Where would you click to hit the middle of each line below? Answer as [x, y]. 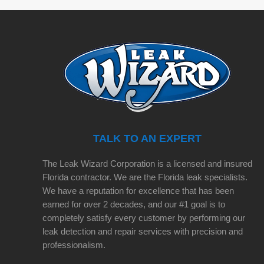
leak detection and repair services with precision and [143, 231]
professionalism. [74, 245]
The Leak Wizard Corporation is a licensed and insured [147, 163]
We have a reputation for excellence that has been [138, 190]
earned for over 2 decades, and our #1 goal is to [134, 204]
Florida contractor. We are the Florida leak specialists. [145, 177]
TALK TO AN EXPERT [147, 138]
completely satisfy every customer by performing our [144, 217]
